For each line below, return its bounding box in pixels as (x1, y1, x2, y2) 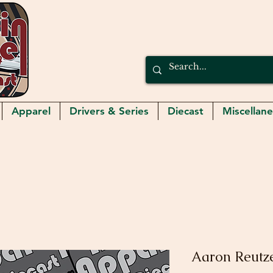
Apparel (12, 105, 51, 118)
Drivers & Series (69, 105, 149, 118)
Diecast (168, 105, 204, 118)
